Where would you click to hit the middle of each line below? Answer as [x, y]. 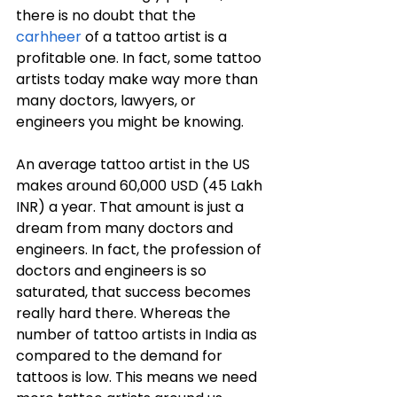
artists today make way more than [139, 79]
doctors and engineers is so [113, 270]
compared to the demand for [121, 355]
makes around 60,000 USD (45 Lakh [141, 185]
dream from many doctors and [126, 228]
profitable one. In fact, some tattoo [140, 58]
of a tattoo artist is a [156, 36]
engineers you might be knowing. [130, 121]
